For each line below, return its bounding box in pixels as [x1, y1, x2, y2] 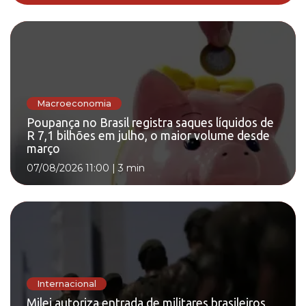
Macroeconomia [37, 98, 111, 109]
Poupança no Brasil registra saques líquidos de [27, 116, 274, 130]
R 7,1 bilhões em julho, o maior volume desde [27, 129, 270, 143]
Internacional [37, 278, 96, 289]
